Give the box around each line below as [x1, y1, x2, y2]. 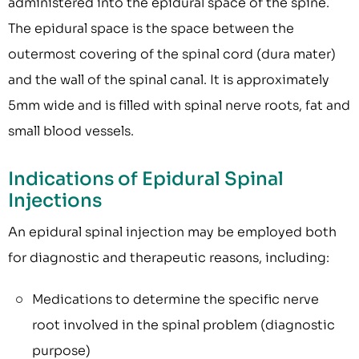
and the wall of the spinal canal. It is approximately [8, 71, 329, 89]
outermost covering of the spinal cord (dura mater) [8, 46, 336, 63]
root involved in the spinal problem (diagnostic [32, 317, 335, 334]
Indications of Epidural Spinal [8, 167, 284, 192]
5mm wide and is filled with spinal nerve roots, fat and [8, 97, 350, 115]
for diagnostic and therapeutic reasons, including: [8, 249, 329, 267]
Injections [8, 189, 102, 213]
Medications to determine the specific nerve [32, 291, 319, 309]
